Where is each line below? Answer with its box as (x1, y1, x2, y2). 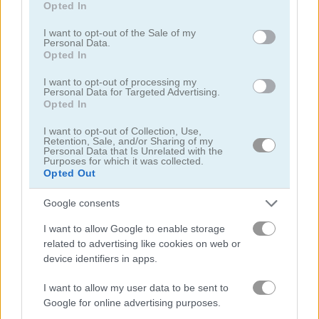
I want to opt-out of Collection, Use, (43, 125, 202, 137)
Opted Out (43, 167, 96, 179)
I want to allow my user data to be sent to (43, 281, 229, 293)
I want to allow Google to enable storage (43, 222, 225, 234)
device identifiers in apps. (43, 252, 157, 264)
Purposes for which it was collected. (43, 155, 204, 167)
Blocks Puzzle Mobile (19, 94, 113, 108)
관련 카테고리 (11, 262, 78, 277)
